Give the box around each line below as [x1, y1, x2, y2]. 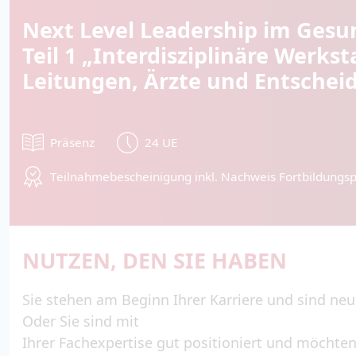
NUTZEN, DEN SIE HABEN [22, 245, 287, 275]
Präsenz [50, 134, 95, 151]
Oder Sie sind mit [22, 311, 139, 331]
